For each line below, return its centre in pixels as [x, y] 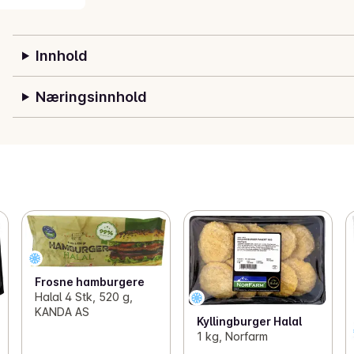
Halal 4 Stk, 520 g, [83, 296]
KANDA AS [62, 311]
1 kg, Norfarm [232, 337]
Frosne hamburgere [89, 281]
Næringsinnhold [91, 97]
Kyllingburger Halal [249, 322]
